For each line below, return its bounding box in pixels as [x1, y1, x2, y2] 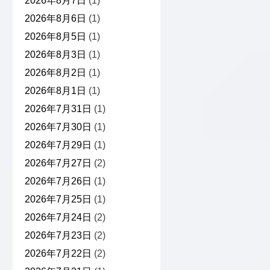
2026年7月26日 [24, 176, 92, 187]
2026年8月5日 [24, 31, 86, 42]
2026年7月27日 [24, 158, 92, 169]
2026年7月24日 [24, 212, 92, 223]
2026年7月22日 [24, 248, 92, 259]
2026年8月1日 [24, 86, 86, 96]
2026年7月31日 [24, 104, 92, 115]
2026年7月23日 [24, 230, 92, 241]
